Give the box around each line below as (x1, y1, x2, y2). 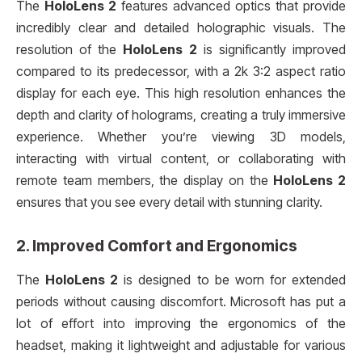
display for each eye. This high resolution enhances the (16, 86, 346, 102)
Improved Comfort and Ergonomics (32, 236, 297, 256)
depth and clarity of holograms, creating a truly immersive (16, 107, 346, 124)
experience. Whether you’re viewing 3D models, (16, 129, 346, 145)
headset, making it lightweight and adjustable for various (16, 337, 346, 353)
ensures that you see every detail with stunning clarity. (16, 195, 322, 211)
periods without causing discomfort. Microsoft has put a (16, 293, 346, 309)
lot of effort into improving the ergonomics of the (16, 315, 346, 331)
